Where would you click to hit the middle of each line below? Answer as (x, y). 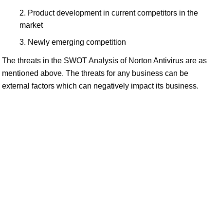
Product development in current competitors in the (113, 13)
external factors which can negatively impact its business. (100, 86)
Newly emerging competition (77, 42)
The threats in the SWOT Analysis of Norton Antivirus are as (104, 61)
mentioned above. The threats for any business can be (95, 73)
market (31, 25)
